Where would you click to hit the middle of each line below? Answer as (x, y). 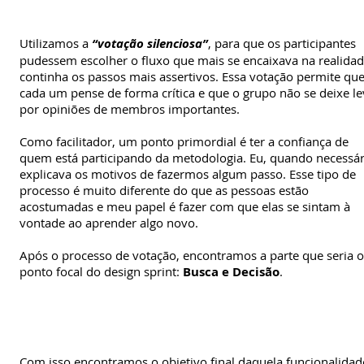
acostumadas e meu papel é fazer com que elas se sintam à (185, 206)
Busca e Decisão (231, 271)
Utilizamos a (54, 43)
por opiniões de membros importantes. (130, 108)
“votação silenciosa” (148, 43)
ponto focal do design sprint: (101, 271)
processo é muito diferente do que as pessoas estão (164, 190)
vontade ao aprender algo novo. (109, 222)
